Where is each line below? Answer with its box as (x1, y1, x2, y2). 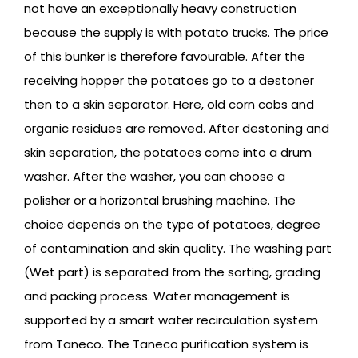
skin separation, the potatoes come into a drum (24, 144, 312, 161)
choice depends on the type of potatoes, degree (24, 216, 320, 233)
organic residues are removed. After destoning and (24, 120, 329, 137)
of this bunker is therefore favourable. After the (24, 48, 305, 66)
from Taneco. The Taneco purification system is (24, 336, 308, 353)
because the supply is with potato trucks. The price (24, 24, 328, 42)
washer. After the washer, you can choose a (24, 168, 285, 185)
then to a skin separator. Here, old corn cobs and (24, 96, 314, 113)
